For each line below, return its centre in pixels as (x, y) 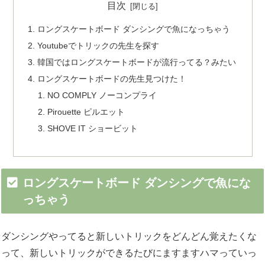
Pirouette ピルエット (86, 112)
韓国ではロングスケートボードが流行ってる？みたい (136, 62)
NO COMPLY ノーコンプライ (102, 95)
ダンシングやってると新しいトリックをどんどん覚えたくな (129, 237)
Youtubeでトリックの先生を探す (98, 46)
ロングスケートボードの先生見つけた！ (112, 79)
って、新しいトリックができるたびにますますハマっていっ (129, 253)
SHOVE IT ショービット (93, 128)
